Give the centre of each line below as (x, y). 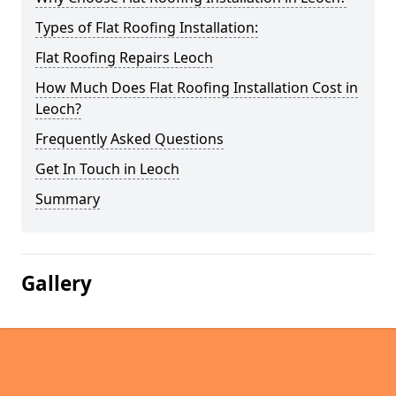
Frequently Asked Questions (129, 139)
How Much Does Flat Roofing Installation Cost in (197, 88)
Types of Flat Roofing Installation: (147, 27)
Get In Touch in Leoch (107, 169)
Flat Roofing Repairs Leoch (124, 57)
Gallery (57, 283)
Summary (68, 199)
